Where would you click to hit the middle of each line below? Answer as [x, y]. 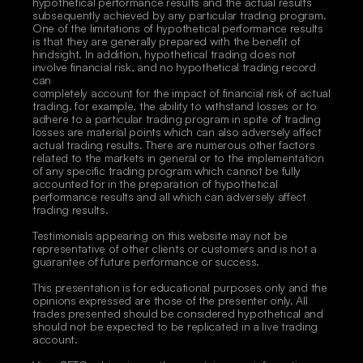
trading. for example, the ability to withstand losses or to [175, 106]
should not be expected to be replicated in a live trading [175, 326]
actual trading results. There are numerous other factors [174, 145]
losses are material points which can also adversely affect [177, 132]
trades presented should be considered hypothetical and [178, 313]
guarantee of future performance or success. [147, 261]
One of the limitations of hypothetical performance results [178, 28]
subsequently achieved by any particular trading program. [179, 15]
